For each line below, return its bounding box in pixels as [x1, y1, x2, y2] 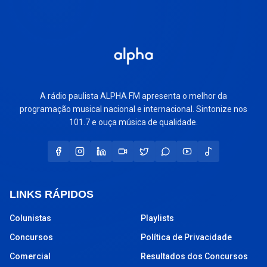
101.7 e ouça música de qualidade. [69, 117, 198, 127]
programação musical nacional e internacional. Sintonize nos [20, 104, 247, 114]
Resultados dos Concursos [141, 251, 248, 261]
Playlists [141, 213, 174, 223]
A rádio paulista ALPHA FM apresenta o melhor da [40, 91, 227, 101]
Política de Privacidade [141, 232, 232, 242]
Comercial [10, 251, 51, 261]
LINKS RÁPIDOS [10, 188, 94, 200]
